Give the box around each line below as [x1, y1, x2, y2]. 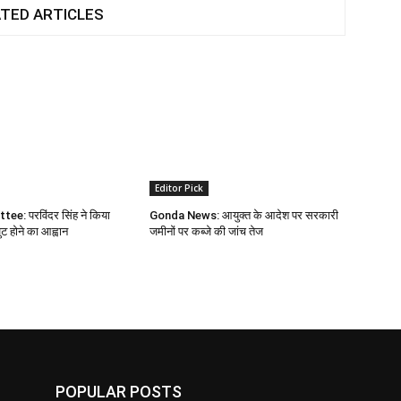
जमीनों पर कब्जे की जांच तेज [149, 225, 264, 239]
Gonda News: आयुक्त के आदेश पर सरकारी [149, 209, 339, 223]
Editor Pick [155, 182, 204, 195]
